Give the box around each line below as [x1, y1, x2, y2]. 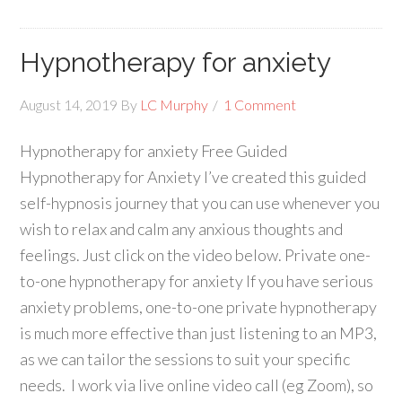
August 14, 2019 [20, 96, 118, 113]
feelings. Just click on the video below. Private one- [20, 245, 371, 265]
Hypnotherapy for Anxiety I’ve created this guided [20, 167, 367, 187]
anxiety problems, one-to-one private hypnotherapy [20, 297, 378, 317]
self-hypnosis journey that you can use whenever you [20, 193, 380, 213]
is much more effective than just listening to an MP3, [20, 323, 378, 343]
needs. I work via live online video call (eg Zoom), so [20, 375, 374, 395]
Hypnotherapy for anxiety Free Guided [20, 141, 288, 161]
